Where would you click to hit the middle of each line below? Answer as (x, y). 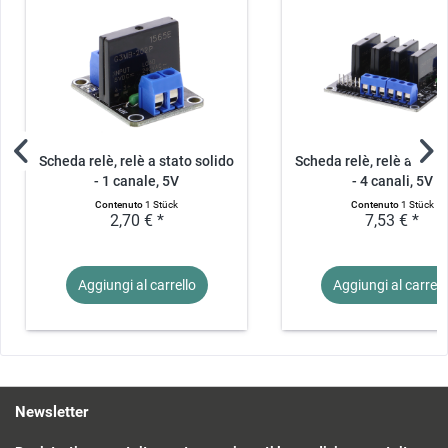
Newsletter (51, 411)
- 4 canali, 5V (392, 181)
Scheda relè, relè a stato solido (137, 161)
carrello (172, 284)
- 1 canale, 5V (137, 181)
